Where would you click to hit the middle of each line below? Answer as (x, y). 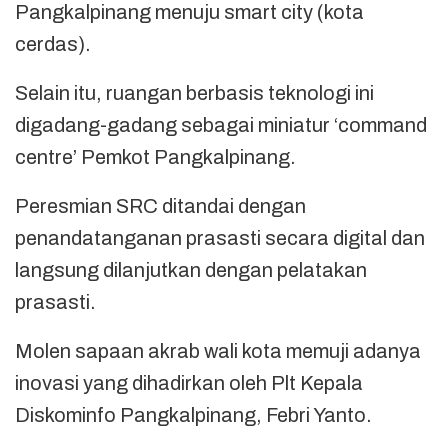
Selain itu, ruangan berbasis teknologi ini (194, 92)
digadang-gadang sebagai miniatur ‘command (221, 124)
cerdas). (53, 43)
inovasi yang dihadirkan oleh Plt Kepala (189, 382)
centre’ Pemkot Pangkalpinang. (155, 156)
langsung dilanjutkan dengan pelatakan (191, 269)
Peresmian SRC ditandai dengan (160, 205)
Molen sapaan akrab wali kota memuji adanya (218, 350)
